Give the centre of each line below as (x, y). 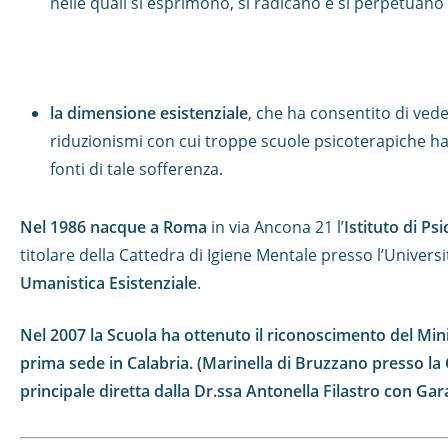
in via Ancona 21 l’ (275, 227)
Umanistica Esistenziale (108, 283)
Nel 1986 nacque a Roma (113, 227)
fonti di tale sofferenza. (136, 169)
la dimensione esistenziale (149, 113)
